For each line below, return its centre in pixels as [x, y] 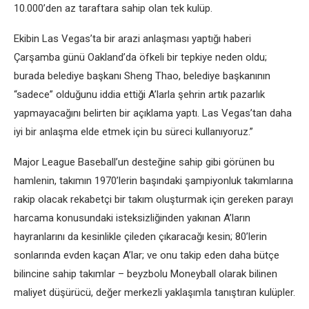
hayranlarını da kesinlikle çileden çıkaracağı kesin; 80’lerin [140, 237]
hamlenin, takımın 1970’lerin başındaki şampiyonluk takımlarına [153, 181]
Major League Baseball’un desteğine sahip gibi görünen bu [144, 162]
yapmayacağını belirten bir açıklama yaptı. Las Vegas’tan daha [153, 113]
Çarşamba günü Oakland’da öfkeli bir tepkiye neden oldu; [140, 57]
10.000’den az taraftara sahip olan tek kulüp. [113, 8]
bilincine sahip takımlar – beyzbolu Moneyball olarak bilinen [146, 274]
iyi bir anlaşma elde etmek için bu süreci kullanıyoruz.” [133, 132]
